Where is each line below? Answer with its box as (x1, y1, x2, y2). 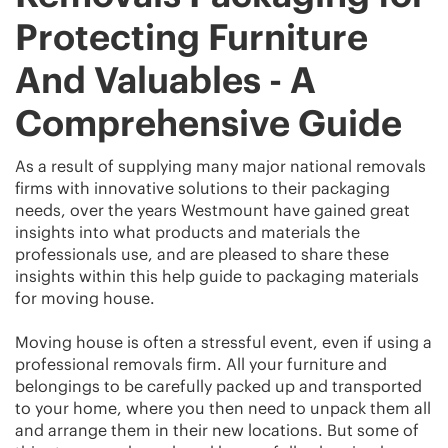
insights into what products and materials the (15, 221, 360, 242)
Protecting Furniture (15, 13, 368, 60)
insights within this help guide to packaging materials (15, 265, 419, 286)
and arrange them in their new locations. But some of (15, 419, 419, 440)
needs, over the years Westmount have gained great (15, 199, 410, 220)
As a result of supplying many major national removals (15, 155, 426, 176)
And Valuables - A (15, 56, 316, 103)
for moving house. (15, 287, 155, 308)
